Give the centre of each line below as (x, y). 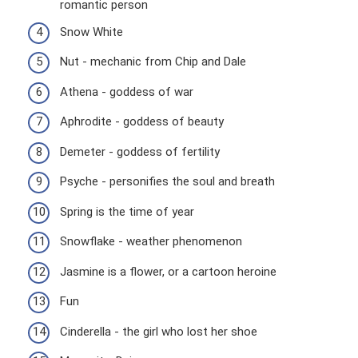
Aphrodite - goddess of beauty (142, 121)
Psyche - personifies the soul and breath (167, 181)
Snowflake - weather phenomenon (151, 241)
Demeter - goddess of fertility (140, 151)
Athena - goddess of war (127, 91)
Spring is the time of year (127, 211)
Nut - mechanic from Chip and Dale (153, 62)
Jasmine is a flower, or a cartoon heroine (168, 271)
